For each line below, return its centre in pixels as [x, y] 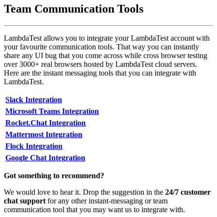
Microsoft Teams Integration [52, 111]
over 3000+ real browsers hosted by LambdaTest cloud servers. [101, 64]
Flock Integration [34, 146]
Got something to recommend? [54, 175]
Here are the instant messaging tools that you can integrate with [100, 73]
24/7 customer [188, 192]
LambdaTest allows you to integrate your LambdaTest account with [107, 38]
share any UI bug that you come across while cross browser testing [106, 55]
